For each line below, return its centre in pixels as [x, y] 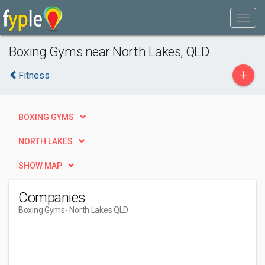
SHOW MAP [40, 166]
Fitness [34, 75]
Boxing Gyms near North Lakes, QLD [109, 51]
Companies [52, 198]
